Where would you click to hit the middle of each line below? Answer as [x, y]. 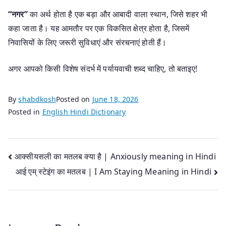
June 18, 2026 [115, 99]
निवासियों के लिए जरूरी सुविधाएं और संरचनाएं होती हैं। [88, 42]
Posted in [25, 111]
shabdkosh [37, 99]
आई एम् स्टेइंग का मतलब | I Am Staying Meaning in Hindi [113, 172]
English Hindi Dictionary [84, 111]
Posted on [74, 99]
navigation [48, 179]
